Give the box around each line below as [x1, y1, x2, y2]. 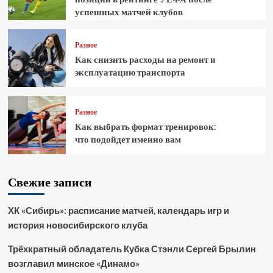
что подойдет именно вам [74, 133, 181, 146]
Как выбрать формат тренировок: [74, 120, 216, 133]
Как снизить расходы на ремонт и [74, 53, 216, 66]
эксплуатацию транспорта [74, 66, 185, 79]
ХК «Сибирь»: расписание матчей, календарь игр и [7, 205, 229, 216]
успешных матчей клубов [74, 5, 183, 18]
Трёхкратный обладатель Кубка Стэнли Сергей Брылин [7, 243, 256, 255]
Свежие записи [7, 174, 92, 191]
